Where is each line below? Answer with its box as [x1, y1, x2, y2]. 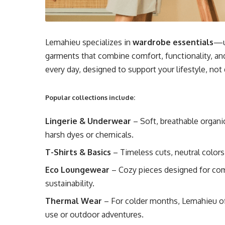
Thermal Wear [45, 196, 102, 206]
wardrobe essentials [133, 37, 214, 48]
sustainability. [45, 178, 95, 189]
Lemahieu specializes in [45, 37, 133, 48]
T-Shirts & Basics [45, 147, 111, 158]
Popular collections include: [45, 93, 136, 102]
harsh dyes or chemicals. [45, 130, 134, 140]
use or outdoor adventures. [45, 209, 144, 220]
